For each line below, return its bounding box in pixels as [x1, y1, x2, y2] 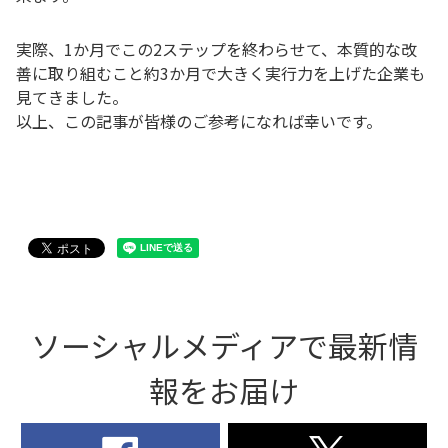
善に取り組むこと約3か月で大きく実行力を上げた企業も [16, 61, 425, 86]
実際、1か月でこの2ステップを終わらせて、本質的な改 [16, 37, 417, 62]
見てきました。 [16, 85, 128, 110]
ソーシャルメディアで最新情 [30, 323, 418, 368]
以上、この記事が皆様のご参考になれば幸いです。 [16, 109, 382, 134]
